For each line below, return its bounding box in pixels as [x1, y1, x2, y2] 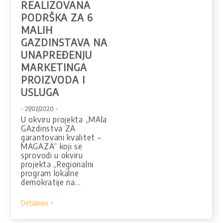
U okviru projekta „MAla [21, 114, 108, 125]
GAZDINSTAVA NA [21, 36, 108, 49]
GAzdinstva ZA [21, 123, 76, 134]
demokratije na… [21, 177, 81, 188]
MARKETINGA [21, 61, 87, 74]
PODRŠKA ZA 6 [21, 11, 93, 24]
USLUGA [21, 86, 59, 99]
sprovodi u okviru [21, 150, 83, 161]
